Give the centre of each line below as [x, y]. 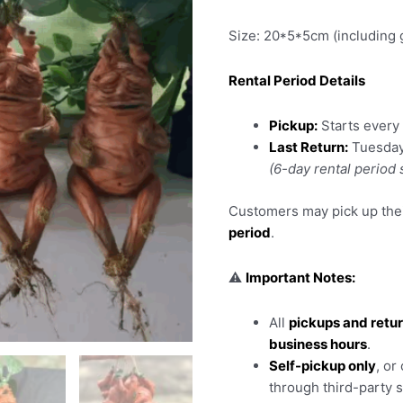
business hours [318, 345]
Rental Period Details [297, 81]
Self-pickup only [322, 366]
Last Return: [309, 148]
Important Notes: [300, 278]
